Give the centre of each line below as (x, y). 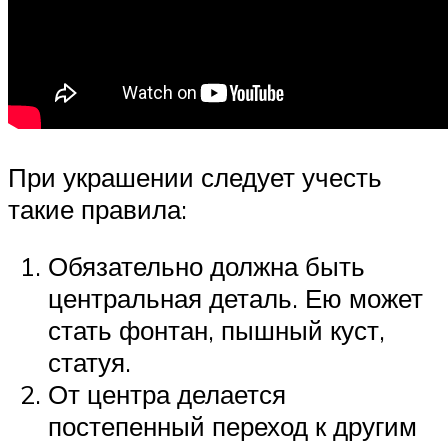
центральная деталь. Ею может (235, 298)
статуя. (89, 362)
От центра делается (167, 394)
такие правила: (97, 208)
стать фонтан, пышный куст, (216, 330)
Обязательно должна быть (206, 266)
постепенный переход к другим (232, 426)
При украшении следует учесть (195, 176)
